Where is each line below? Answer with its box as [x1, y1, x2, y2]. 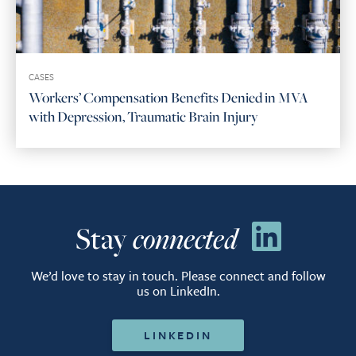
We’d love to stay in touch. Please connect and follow [30, 265, 326, 285]
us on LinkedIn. [136, 281, 220, 300]
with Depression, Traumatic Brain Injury [29, 106, 258, 126]
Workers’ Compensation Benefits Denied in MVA [29, 87, 308, 106]
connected [132, 218, 238, 257]
